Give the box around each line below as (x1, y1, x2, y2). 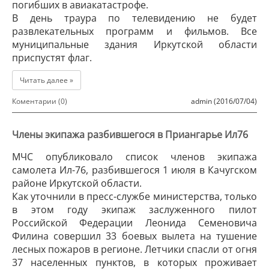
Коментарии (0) (12, 96, 67, 106)
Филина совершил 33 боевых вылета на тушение (12, 229, 257, 243)
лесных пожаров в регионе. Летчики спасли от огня (12, 243, 257, 256)
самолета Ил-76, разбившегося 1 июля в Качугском (12, 163, 257, 177)
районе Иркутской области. (12, 177, 142, 190)
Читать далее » (20, 75, 73, 85)
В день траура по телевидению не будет (12, 11, 257, 25)
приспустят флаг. (12, 51, 92, 64)
